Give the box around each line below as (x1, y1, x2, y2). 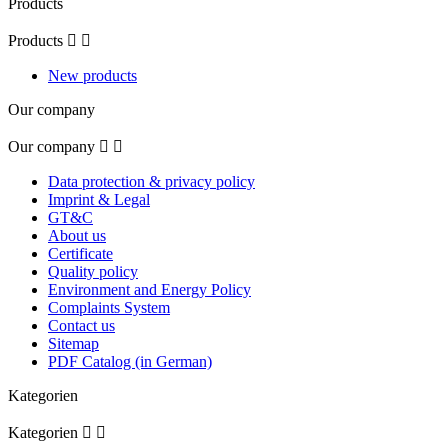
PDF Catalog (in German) (48, 352, 212, 370)
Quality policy (48, 262, 138, 280)
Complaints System (48, 298, 170, 316)
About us (48, 226, 106, 244)
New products (48, 66, 137, 84)
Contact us (48, 316, 115, 334)
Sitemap (48, 334, 99, 352)
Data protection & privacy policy (48, 172, 255, 190)
